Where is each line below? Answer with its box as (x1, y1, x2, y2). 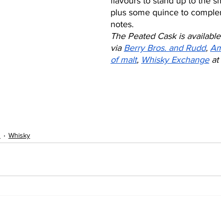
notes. (110, 19, 136, 29)
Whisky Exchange (141, 55, 209, 65)
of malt (110, 55, 137, 65)
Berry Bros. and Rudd (124, 43, 206, 53)
